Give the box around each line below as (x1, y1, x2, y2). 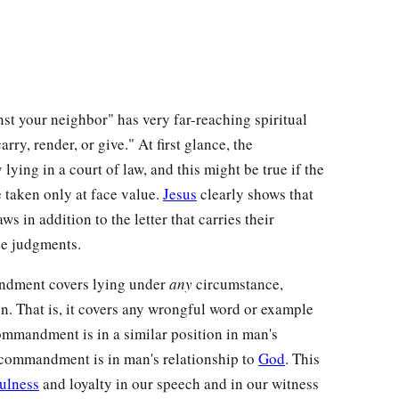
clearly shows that (197, 183, 313, 205)
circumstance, (196, 273, 283, 295)
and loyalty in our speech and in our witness (39, 373, 319, 395)
